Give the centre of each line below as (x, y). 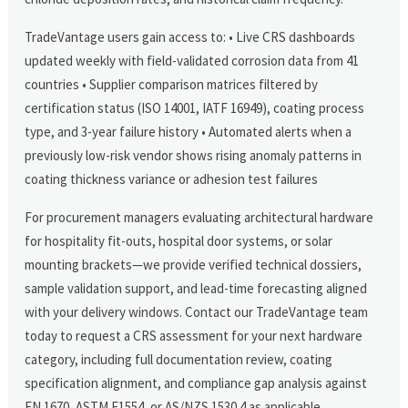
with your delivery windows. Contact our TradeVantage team (197, 311)
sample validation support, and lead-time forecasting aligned (196, 288)
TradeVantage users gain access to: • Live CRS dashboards (190, 36)
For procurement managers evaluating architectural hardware (199, 217)
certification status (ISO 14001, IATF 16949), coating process (195, 107)
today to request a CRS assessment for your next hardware (194, 335)
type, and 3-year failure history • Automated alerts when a (189, 131)
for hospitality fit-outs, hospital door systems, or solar (179, 240)
